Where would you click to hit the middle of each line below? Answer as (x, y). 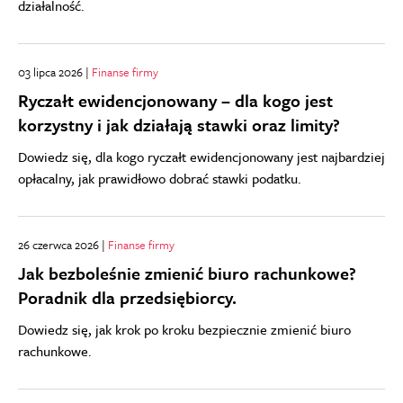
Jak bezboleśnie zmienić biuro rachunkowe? (187, 273)
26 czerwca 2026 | (63, 245)
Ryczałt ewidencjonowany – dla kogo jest (175, 100)
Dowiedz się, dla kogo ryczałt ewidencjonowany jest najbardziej (201, 157)
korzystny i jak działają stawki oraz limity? (179, 125)
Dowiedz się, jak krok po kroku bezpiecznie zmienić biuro (184, 329)
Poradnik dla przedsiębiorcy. (127, 297)
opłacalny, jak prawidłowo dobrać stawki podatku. (160, 178)
